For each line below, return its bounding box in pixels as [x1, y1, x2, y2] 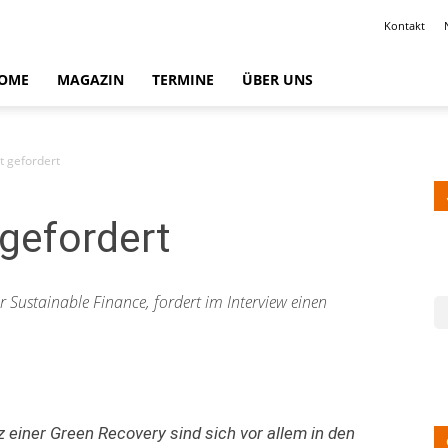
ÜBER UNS [242, 70, 313, 89]
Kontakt [384, 18, 425, 33]
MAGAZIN [57, 70, 124, 89]
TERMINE [152, 70, 214, 89]
